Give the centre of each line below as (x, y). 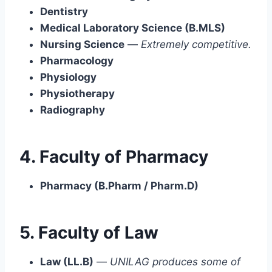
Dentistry (64, 11)
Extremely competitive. (196, 44)
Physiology (68, 77)
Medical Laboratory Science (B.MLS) (133, 28)
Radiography (73, 110)
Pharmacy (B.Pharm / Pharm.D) (119, 185)
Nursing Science (82, 44)
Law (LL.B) (67, 261)
